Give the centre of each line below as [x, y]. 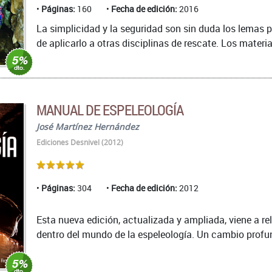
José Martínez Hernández [88, 127]
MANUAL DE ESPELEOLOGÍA [110, 110]
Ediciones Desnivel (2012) [80, 143]
